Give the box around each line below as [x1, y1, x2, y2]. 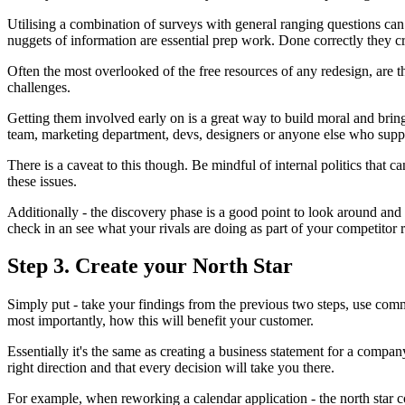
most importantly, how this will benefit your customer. [7, 313, 314, 329]
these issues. [7, 173, 77, 189]
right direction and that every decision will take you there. [7, 360, 334, 376]
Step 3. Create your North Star [7, 254, 293, 278]
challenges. [7, 79, 71, 95]
